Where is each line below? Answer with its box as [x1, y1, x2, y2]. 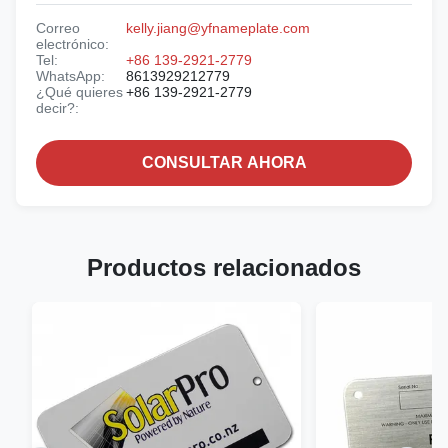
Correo [36, 20, 80, 37]
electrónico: [36, 36, 109, 53]
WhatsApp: [36, 68, 105, 85]
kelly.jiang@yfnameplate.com [126, 20, 310, 37]
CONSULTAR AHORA [141, 154, 307, 172]
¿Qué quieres [36, 84, 123, 101]
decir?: [36, 100, 79, 117]
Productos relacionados [87, 254, 361, 282]
